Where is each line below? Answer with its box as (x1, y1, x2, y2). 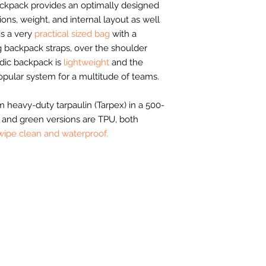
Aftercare (59, 232, 97, 241)
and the (109, 57, 143, 68)
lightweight (64, 57, 109, 68)
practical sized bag (34, 28, 112, 40)
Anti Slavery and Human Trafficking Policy (59, 251, 219, 261)
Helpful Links (59, 194, 137, 208)
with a (112, 28, 137, 40)
